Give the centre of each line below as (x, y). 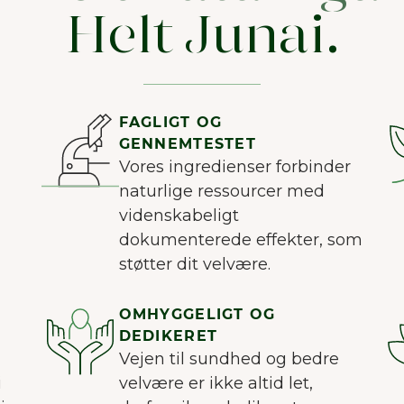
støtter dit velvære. (194, 265)
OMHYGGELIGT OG (197, 315)
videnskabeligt (179, 216)
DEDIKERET (168, 336)
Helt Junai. (202, 40)
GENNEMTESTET (188, 144)
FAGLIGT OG (170, 123)
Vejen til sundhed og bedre (229, 359)
